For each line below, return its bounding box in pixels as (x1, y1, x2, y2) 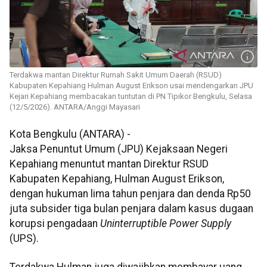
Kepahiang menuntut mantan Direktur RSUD (10, 158, 209, 170)
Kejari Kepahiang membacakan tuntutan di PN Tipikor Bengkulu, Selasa (10, 92, 252, 101)
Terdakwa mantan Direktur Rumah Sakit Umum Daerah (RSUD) (10, 70, 222, 80)
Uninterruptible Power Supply (100, 218, 231, 230)
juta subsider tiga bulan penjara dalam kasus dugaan (10, 203, 253, 215)
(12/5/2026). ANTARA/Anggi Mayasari (10, 103, 140, 112)
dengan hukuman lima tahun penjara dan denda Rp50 (10, 188, 251, 200)
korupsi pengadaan (10, 218, 100, 230)
